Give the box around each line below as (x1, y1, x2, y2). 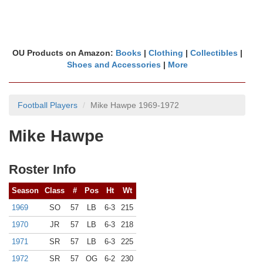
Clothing (148, 48, 183, 58)
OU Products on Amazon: (12, 48, 116, 58)
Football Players (18, 100, 77, 110)
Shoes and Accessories (66, 60, 161, 69)
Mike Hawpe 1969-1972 (90, 100, 179, 110)
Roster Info (9, 162, 76, 177)
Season (12, 186, 39, 195)
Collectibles (190, 48, 238, 58)
